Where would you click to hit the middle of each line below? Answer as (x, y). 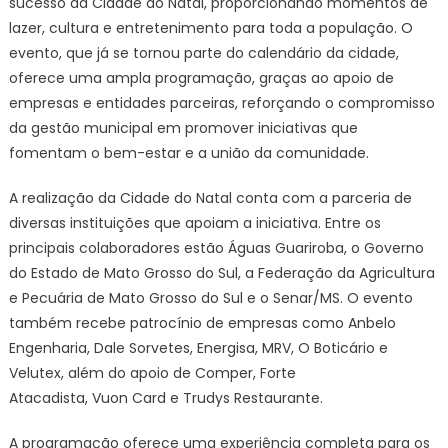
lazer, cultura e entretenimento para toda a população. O (210, 28)
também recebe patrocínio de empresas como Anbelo (202, 323)
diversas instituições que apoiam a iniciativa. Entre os (194, 223)
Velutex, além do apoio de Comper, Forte (152, 373)
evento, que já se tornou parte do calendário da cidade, (203, 53)
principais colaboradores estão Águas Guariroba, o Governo (216, 248)
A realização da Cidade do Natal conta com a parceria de (210, 198)
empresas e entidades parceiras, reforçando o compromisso (221, 103)
